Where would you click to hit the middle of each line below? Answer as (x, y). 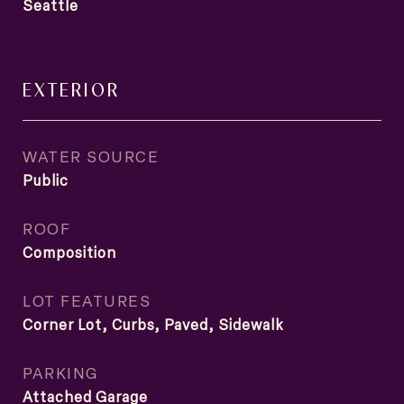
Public (46, 180)
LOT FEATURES (87, 300)
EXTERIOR (71, 88)
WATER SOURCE (91, 156)
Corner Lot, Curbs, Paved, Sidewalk (153, 325)
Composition (69, 252)
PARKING (60, 372)
